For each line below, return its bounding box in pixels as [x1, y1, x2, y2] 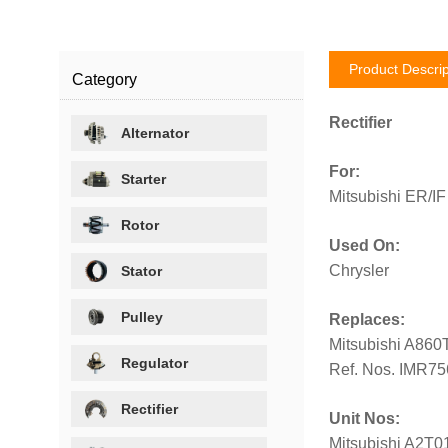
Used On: [328, 236, 400, 254]
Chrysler [328, 261, 389, 279]
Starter [121, 170, 167, 187]
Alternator [121, 124, 190, 141]
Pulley [121, 308, 164, 325]
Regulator [121, 354, 189, 371]
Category [72, 70, 138, 88]
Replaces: [328, 310, 405, 328]
